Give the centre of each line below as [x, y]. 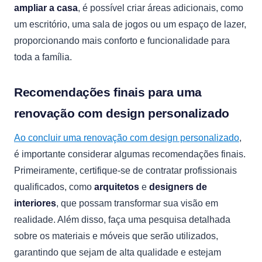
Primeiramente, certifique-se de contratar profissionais [125, 170]
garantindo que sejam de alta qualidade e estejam [118, 252]
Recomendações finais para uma [108, 92]
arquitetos [117, 187]
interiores [35, 203]
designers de [178, 187]
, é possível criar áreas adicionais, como [161, 8]
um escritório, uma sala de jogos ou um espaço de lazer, [130, 24]
